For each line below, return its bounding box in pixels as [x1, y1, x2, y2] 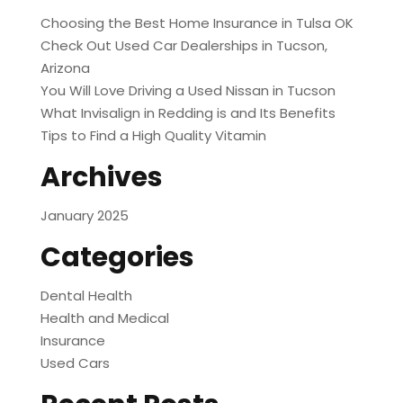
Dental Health [40, 286, 132, 306]
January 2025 [40, 206, 129, 226]
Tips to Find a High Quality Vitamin [40, 126, 266, 146]
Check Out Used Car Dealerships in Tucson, [40, 36, 327, 56]
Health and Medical [40, 309, 169, 328]
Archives [40, 158, 163, 197]
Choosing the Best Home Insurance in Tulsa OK [40, 13, 354, 33]
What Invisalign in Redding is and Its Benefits [40, 103, 336, 123]
